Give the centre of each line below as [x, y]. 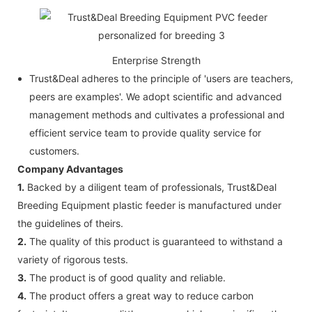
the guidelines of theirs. [70, 223]
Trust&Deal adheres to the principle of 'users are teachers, [161, 78]
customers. [54, 150]
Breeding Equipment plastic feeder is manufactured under [149, 205]
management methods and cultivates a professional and [157, 114]
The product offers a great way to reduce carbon [140, 295]
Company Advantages [70, 169]
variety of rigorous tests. [73, 259]
